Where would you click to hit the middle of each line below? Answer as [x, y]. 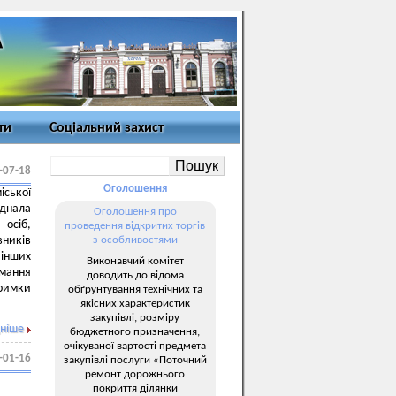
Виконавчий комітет [135, 261]
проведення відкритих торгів [135, 226]
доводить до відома [135, 275]
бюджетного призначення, [135, 331]
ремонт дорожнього [135, 374]
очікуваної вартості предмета [135, 346]
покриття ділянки [135, 388]
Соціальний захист [107, 128]
